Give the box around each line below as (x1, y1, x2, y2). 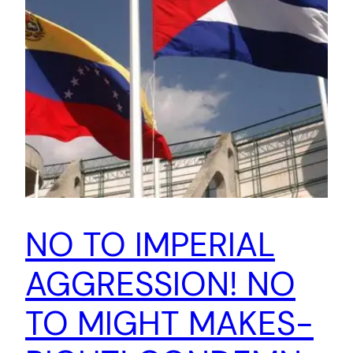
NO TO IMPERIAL (25, 222, 275, 266)
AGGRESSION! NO (25, 262, 295, 306)
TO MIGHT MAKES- (25, 301, 314, 345)
